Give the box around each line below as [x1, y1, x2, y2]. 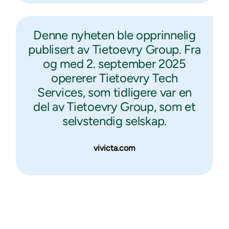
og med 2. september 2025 [43, 56, 186, 72]
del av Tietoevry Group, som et [33, 99, 196, 114]
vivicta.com [94, 143, 135, 153]
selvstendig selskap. [62, 113, 167, 129]
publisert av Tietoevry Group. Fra [28, 42, 201, 57]
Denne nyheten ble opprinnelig [33, 28, 196, 43]
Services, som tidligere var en [37, 85, 192, 100]
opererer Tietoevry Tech [51, 71, 178, 86]
